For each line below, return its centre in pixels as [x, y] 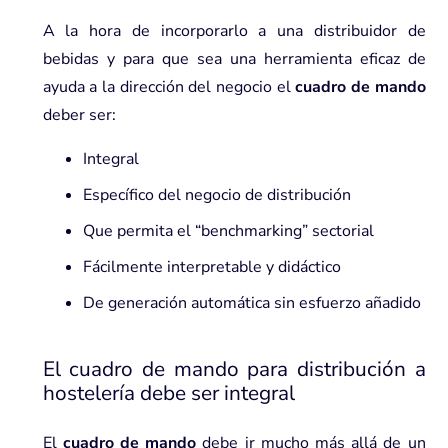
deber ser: [79, 114]
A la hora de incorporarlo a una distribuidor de [234, 30]
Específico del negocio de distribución [216, 194]
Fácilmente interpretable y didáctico [211, 266]
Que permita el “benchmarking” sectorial [228, 230]
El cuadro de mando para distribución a [234, 368]
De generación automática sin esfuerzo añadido [251, 302]
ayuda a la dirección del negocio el [169, 86]
